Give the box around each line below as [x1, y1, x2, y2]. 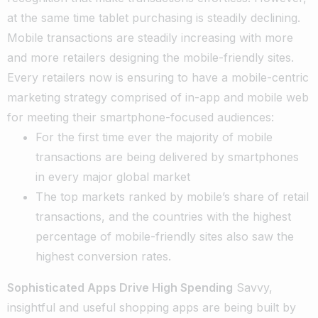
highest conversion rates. [35, 248, 171, 263]
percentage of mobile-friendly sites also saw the [35, 229, 294, 243]
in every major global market [35, 169, 190, 184]
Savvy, [233, 280, 273, 295]
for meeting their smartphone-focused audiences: [7, 109, 274, 124]
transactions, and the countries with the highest [35, 209, 291, 224]
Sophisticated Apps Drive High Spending [7, 280, 233, 295]
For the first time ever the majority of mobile [35, 129, 273, 144]
